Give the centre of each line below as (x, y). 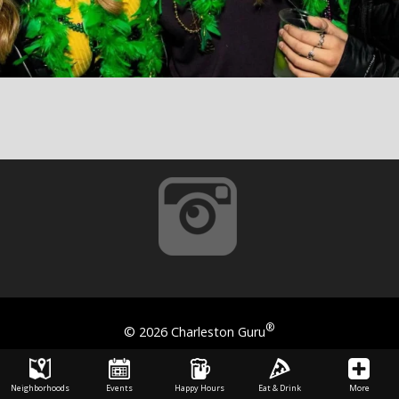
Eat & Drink (279, 388)
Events (120, 388)
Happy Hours (199, 388)
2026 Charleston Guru (203, 331)
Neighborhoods (40, 388)
